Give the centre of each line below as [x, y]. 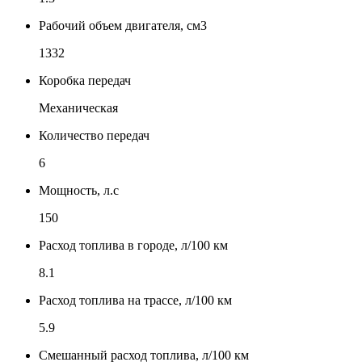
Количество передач [94, 135]
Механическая [78, 107]
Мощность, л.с [79, 190]
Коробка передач [85, 80]
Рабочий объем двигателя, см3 [123, 25]
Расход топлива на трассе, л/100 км [135, 300]
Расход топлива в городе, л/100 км [133, 245]
